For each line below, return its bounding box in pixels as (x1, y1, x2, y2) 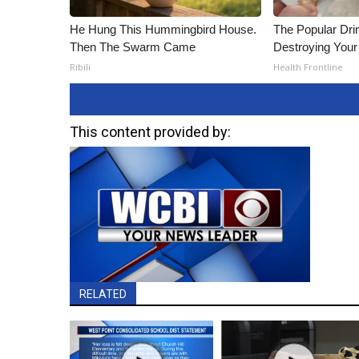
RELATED (79, 287, 127, 301)
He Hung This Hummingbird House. (70, 22, 256, 36)
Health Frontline (273, 61, 344, 73)
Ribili (70, 61, 91, 73)
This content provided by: (70, 123, 231, 140)
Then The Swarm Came (70, 40, 196, 54)
